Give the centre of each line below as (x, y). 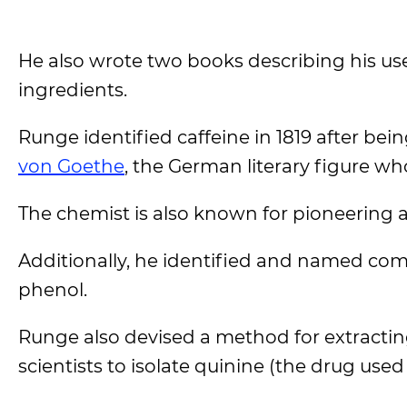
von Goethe (71, 166)
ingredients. (73, 90)
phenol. (53, 290)
